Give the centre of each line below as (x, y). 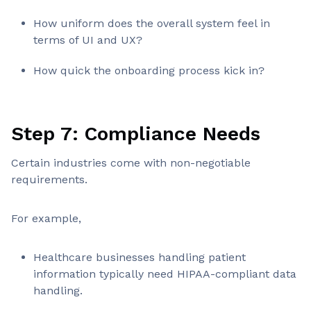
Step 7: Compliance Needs (136, 133)
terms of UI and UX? (88, 40)
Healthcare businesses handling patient (140, 257)
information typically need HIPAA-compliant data (165, 274)
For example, (48, 218)
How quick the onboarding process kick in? (149, 70)
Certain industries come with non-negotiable (131, 162)
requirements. (51, 179)
